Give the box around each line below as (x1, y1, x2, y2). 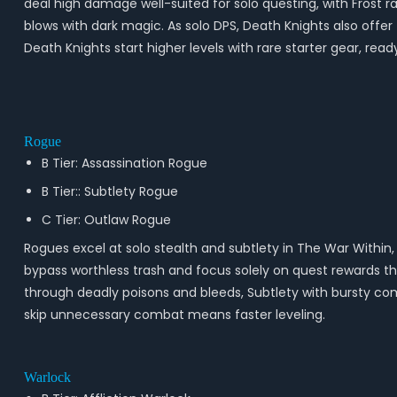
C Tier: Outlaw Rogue (41, 211, 171, 229)
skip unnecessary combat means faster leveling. (23, 306, 325, 323)
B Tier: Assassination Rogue (41, 154, 207, 172)
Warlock (23, 369, 71, 385)
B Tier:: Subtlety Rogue (41, 183, 178, 200)
